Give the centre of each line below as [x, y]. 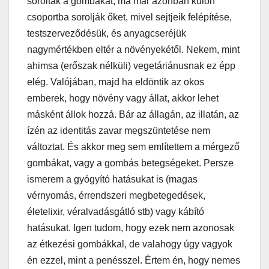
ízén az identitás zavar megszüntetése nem [119, 130]
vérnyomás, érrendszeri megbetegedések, [116, 195]
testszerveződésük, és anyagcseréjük [107, 33]
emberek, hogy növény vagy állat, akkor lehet [123, 98]
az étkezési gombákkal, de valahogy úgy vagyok [130, 244]
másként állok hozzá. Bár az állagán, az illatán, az [133, 114]
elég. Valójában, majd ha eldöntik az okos [116, 82]
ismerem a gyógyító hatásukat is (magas [112, 179]
